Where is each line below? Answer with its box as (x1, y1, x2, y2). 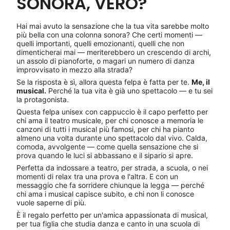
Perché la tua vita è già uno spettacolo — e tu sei (46, 86, 213, 95)
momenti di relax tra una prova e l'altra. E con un (16, 171, 178, 181)
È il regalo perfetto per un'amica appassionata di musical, (16, 210, 208, 219)
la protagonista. (16, 94, 69, 104)
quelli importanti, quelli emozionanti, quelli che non (16, 39, 184, 48)
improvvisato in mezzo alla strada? (16, 65, 132, 74)
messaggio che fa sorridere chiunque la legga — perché (16, 180, 204, 189)
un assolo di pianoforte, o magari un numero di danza (16, 56, 195, 65)
